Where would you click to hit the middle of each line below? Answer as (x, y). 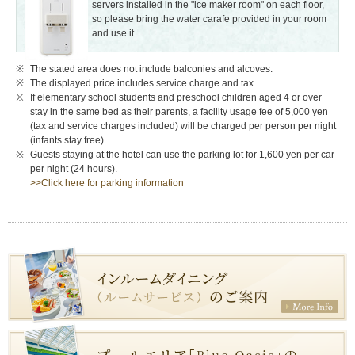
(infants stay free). (68, 141)
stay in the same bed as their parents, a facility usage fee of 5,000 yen (179, 112)
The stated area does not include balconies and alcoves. (151, 69)
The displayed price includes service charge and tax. (143, 84)
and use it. (114, 34)
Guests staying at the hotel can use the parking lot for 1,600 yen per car (182, 155)
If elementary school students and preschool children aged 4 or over (176, 98)
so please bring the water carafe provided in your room (209, 19)
